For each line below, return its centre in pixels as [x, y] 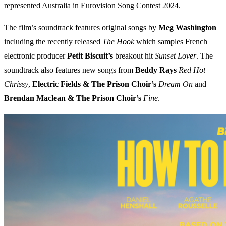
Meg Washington [187, 28]
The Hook [118, 42]
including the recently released [53, 42]
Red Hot [192, 70]
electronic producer [36, 56]
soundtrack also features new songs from [70, 70]
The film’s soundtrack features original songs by [81, 28]
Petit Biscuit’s [90, 56]
